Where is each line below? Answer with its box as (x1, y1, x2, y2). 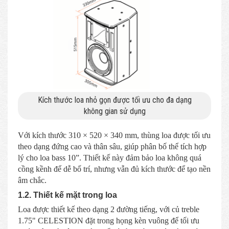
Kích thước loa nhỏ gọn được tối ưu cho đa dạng (37, 95, 192, 105)
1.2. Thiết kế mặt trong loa (18, 190, 117, 199)
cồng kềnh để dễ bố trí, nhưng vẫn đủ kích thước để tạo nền (18, 164, 211, 173)
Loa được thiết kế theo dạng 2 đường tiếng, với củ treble (18, 204, 199, 214)
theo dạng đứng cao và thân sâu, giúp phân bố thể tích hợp (18, 142, 207, 151)
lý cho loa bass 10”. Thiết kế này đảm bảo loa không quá (18, 153, 201, 162)
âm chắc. (18, 175, 47, 185)
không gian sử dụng (83, 106, 146, 116)
